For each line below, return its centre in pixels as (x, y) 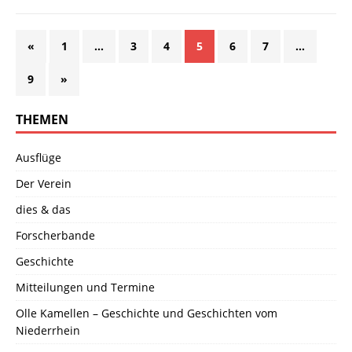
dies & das (43, 210)
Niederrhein (48, 331)
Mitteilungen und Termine (85, 288)
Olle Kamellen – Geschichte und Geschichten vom (147, 313)
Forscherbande (55, 236)
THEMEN (42, 120)
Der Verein (44, 184)
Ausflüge (38, 158)
